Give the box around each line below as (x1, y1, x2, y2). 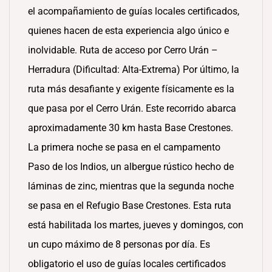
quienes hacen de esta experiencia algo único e (28, 25, 229, 36)
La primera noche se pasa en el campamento (28, 141, 220, 153)
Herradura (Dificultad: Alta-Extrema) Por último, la (28, 64, 239, 75)
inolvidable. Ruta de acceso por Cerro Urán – (28, 44, 218, 56)
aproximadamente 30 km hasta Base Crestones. (28, 122, 233, 134)
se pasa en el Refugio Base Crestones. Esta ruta (28, 200, 231, 211)
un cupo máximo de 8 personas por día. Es (28, 239, 210, 250)
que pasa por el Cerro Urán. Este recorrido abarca (28, 103, 236, 114)
